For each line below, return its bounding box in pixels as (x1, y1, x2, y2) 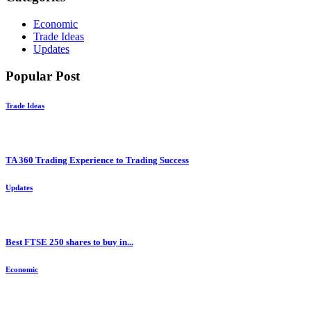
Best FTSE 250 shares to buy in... (6, 237, 133, 248)
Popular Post (6, 68, 80, 83)
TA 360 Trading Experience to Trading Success (6, 154, 189, 165)
